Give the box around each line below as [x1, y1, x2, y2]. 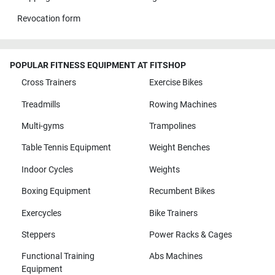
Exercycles [21, 207, 61, 219]
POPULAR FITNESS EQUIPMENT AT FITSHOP [10, 60, 186, 71]
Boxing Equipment [21, 186, 91, 197]
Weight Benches [149, 142, 210, 153]
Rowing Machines [149, 99, 217, 110]
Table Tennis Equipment [21, 142, 111, 153]
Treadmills [21, 99, 60, 110]
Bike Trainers [149, 207, 198, 219]
